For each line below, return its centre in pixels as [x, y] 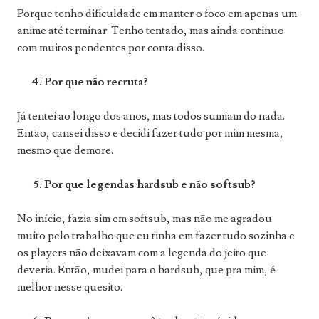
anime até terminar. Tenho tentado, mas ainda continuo [151, 31]
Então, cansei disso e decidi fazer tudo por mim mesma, [150, 134]
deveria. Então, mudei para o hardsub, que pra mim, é [146, 270]
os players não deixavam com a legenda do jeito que [142, 253]
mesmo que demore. [65, 151]
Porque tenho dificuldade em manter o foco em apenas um [157, 14]
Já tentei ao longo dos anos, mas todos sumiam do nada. [151, 116]
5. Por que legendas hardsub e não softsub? [136, 185]
